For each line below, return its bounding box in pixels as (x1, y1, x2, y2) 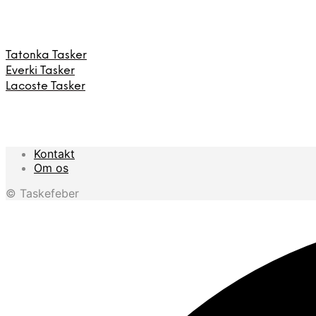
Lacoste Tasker (6, 80, 85, 92)
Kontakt (34, 146, 75, 161)
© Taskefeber (6, 186, 79, 200)
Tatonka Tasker (6, 49, 87, 61)
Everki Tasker (6, 64, 75, 77)
